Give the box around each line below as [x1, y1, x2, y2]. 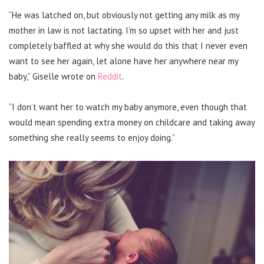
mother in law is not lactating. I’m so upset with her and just [9, 25, 239, 37]
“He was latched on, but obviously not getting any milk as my [9, 9, 239, 21]
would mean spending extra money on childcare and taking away [9, 117, 255, 128]
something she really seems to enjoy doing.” [9, 132, 175, 144]
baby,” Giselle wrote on [9, 71, 98, 82]
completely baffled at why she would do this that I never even [9, 40, 247, 52]
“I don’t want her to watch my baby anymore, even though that [9, 101, 247, 113]
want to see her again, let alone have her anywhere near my [9, 55, 238, 67]
